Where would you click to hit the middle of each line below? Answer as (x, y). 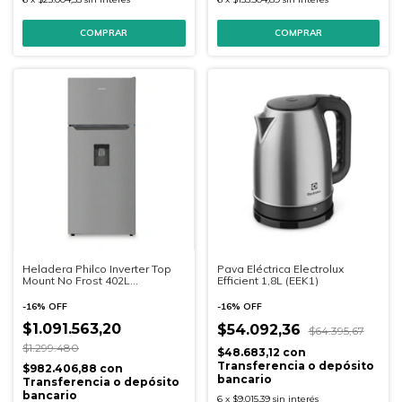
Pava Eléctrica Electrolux (280, 268)
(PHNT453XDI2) (62, 292)
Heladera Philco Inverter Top (97, 268)
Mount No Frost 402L (76, 280)
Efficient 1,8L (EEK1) (267, 280)
